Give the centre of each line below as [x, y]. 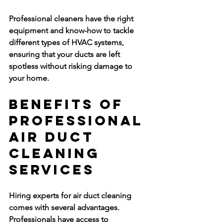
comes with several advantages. [65, 207]
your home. [29, 78]
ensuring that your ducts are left [65, 54]
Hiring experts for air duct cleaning [71, 195]
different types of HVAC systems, [67, 42]
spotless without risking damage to [72, 66]
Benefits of [69, 104]
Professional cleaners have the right [72, 19]
